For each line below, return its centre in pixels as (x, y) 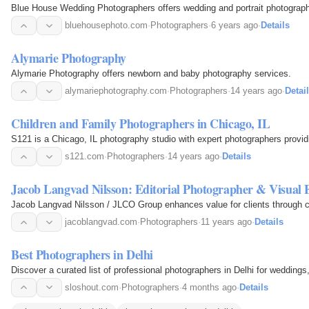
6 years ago (235, 26)
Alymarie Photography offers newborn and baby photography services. (151, 74)
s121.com (84, 157)
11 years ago (226, 222)
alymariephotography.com (116, 91)
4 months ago (209, 287)
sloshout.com (92, 287)
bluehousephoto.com (106, 26)
